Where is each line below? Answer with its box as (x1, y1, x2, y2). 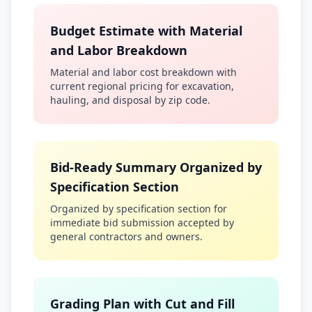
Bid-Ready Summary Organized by (50, 159, 262, 175)
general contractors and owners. (50, 230, 203, 243)
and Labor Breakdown (50, 42, 187, 58)
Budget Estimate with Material (50, 22, 242, 39)
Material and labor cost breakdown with (50, 65, 237, 79)
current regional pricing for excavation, (50, 79, 234, 93)
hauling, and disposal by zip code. (50, 93, 210, 107)
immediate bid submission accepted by (50, 216, 234, 229)
